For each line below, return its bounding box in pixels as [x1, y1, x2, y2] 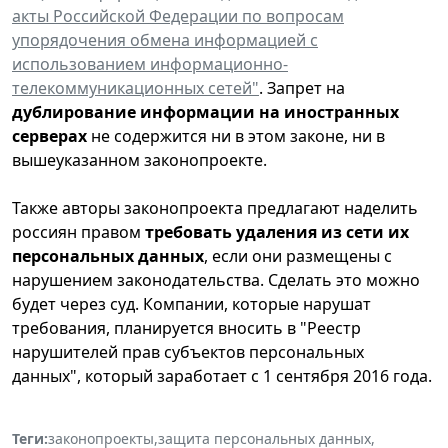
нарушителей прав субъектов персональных [12, 340, 364, 363]
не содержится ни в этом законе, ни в [91, 124, 385, 147]
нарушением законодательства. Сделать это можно [12, 268, 420, 291]
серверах [12, 124, 91, 147]
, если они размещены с [204, 244, 392, 267]
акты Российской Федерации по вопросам [12, 4, 344, 27]
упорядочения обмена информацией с [12, 28, 318, 51]
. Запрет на [259, 76, 345, 99]
